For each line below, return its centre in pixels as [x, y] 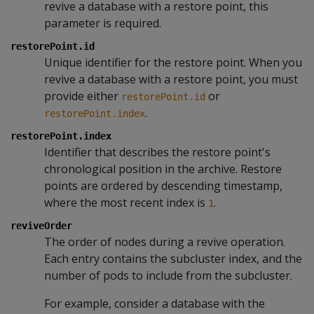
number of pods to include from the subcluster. [168, 275]
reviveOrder [41, 225]
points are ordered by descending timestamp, [163, 185]
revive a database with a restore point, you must [171, 79]
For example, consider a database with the [155, 303]
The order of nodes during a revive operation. [165, 241]
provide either [83, 96]
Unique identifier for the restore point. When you [173, 62]
